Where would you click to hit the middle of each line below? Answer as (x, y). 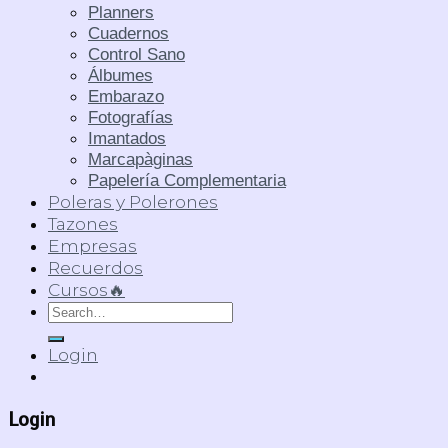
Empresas (92, 245)
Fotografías (130, 116)
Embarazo (126, 95)
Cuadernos (128, 32)
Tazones (83, 223)
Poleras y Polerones (133, 201)
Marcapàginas (140, 158)
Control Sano (136, 53)
